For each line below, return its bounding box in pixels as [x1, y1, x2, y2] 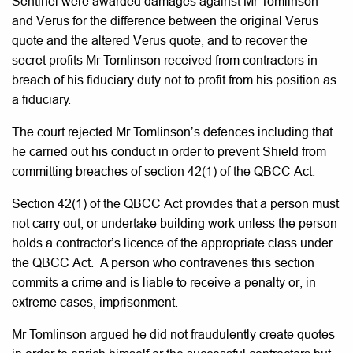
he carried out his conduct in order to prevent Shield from [12, 144, 326, 158]
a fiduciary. [12, 92, 71, 106]
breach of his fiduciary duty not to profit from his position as [12, 72, 336, 87]
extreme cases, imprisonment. [12, 295, 178, 309]
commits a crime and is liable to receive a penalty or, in [12, 275, 316, 289]
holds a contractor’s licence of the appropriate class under [12, 236, 333, 250]
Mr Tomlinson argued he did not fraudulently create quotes [12, 327, 335, 341]
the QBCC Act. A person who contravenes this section [12, 255, 314, 269]
